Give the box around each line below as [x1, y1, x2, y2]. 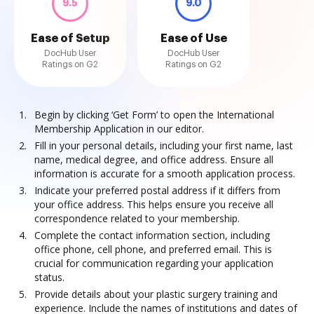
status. [34, 271, 64, 284]
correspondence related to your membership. [34, 212, 240, 225]
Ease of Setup [30, 33, 110, 44]
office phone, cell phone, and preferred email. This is [34, 243, 272, 256]
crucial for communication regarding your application [34, 257, 273, 270]
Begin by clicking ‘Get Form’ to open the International [34, 108, 274, 121]
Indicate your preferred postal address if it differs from [34, 184, 280, 197]
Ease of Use [160, 33, 227, 44]
